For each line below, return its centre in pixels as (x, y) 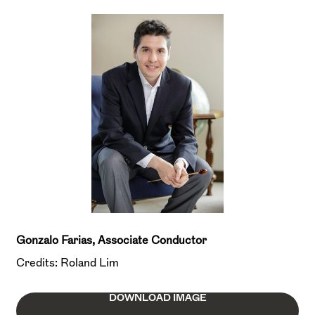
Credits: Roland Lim (67, 262)
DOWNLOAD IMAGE (157, 297)
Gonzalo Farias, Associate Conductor (111, 239)
